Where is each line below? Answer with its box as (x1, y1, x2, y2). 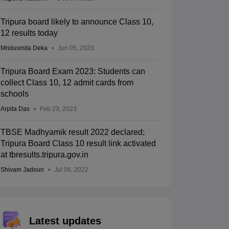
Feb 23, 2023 (39, 105, 77, 113)
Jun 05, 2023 (57, 44, 94, 52)
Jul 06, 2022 (54, 166, 88, 174)
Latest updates (29, 215, 101, 227)
